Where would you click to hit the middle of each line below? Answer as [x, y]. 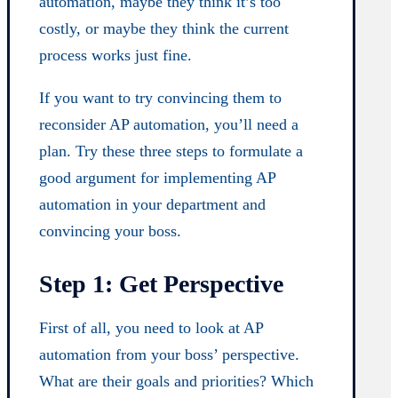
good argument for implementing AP [158, 177]
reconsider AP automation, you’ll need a [169, 124]
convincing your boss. [111, 231]
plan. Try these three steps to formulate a [171, 151]
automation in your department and [153, 204]
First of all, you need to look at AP [151, 328]
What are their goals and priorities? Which [177, 382]
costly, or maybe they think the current [164, 28]
